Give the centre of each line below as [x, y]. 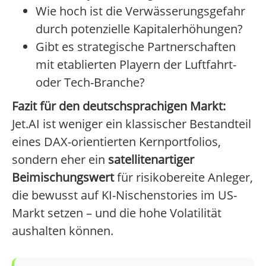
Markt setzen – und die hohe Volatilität [117, 213]
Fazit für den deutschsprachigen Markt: [119, 106]
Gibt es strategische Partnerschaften [136, 47]
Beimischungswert [63, 178]
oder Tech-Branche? [90, 83]
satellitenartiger [151, 160]
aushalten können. [63, 231]
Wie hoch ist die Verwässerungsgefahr [140, 11]
